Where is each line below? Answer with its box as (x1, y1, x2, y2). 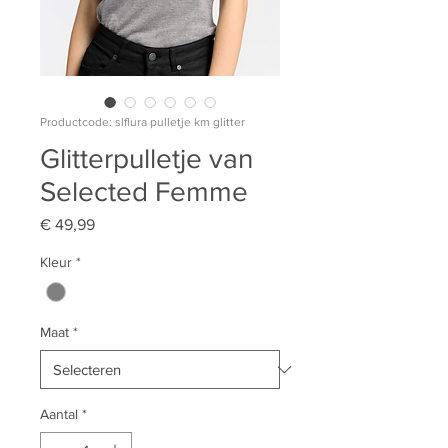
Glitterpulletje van (40, 143, 253, 174)
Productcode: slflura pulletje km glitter (40, 115, 245, 129)
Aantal (40, 406, 78, 423)
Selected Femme (40, 176, 248, 207)
